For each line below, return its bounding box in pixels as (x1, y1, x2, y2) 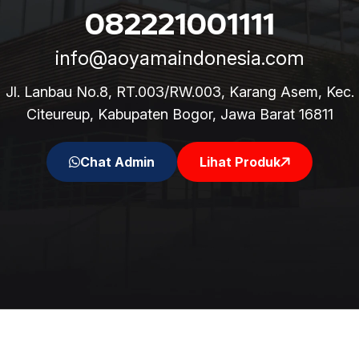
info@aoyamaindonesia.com (54, 46, 305, 70)
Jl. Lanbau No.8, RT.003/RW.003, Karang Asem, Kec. (5, 83, 354, 100)
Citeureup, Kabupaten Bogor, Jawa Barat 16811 (26, 105, 333, 123)
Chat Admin (80, 153, 155, 170)
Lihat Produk (200, 153, 280, 170)
